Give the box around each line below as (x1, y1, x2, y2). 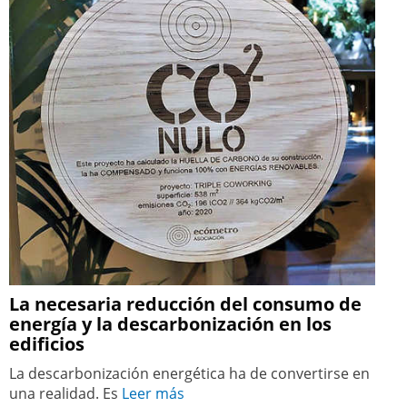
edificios (9, 332, 89, 357)
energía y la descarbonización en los (9, 312, 332, 337)
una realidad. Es (9, 383, 122, 404)
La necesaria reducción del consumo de (9, 292, 362, 317)
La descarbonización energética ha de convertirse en (9, 363, 370, 384)
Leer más (122, 383, 184, 404)
